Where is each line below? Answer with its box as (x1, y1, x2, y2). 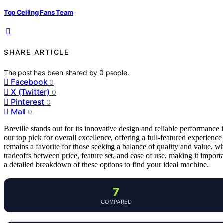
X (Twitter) (11, 86, 50, 97)
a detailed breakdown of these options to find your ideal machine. (4, 160, 209, 169)
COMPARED (100, 198, 132, 205)
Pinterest (11, 96, 45, 107)
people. (105, 68, 129, 77)
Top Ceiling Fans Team (4, 8, 74, 16)
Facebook (11, 76, 48, 87)
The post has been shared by (4, 68, 100, 77)
